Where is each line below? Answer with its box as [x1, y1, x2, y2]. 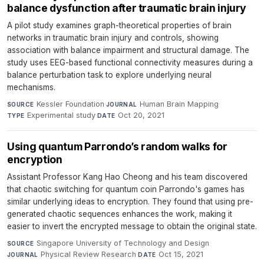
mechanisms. [7, 82, 55, 93]
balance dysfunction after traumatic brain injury [7, 2, 247, 15]
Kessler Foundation [36, 100, 104, 109]
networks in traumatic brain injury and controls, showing [7, 33, 219, 43]
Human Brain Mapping [140, 100, 219, 109]
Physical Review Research [41, 250, 137, 259]
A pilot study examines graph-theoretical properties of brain [7, 21, 232, 31]
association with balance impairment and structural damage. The [7, 45, 249, 55]
